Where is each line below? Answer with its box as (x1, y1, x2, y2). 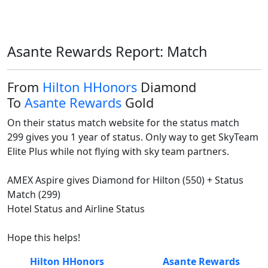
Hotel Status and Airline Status (7, 202, 145, 215)
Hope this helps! (7, 231, 80, 244)
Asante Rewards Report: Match (7, 42, 208, 61)
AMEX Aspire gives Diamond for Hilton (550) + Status (7, 173, 243, 187)
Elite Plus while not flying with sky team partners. (7, 145, 232, 158)
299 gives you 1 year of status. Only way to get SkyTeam (7, 130, 258, 144)
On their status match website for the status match (7, 116, 239, 129)
